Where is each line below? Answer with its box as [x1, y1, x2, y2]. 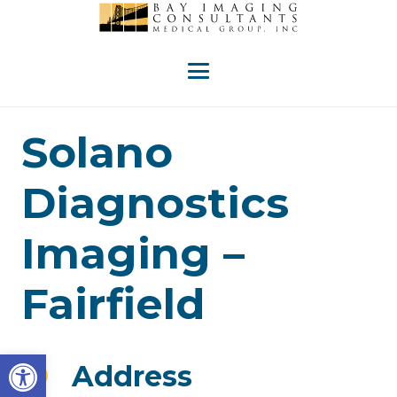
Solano [21, 127, 173, 178]
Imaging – [21, 228, 245, 279]
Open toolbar [8, 345, 112, 379]
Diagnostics [21, 177, 289, 229]
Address [71, 358, 192, 393]
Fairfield [21, 278, 205, 330]
